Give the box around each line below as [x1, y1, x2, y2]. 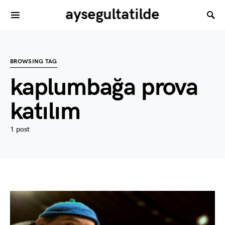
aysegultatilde [65, 6, 160, 24]
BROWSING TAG [10, 58, 57, 65]
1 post [10, 125, 30, 134]
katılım [10, 97, 80, 126]
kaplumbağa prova [10, 73, 198, 102]
